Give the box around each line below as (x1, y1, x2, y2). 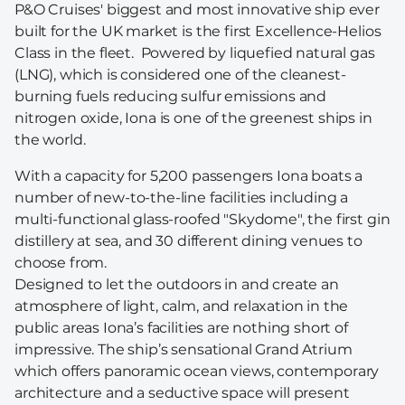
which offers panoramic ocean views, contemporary (14, 362, 380, 380)
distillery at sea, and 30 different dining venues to (14, 231, 363, 250)
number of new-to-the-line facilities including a (14, 188, 349, 206)
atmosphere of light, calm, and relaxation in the (14, 297, 349, 315)
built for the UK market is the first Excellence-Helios (14, 22, 381, 40)
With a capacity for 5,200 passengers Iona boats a (14, 166, 363, 184)
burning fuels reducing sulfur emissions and (14, 87, 327, 105)
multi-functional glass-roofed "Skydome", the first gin (14, 210, 391, 228)
